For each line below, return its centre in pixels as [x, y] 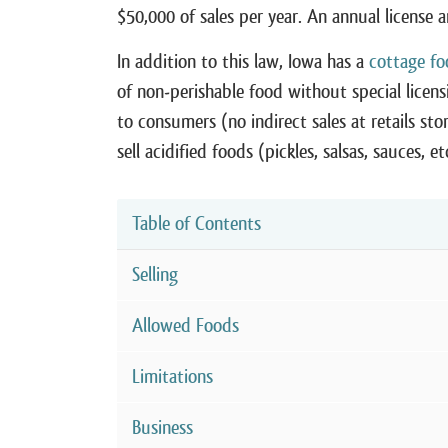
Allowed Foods [185, 325]
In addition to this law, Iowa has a [243, 61]
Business [162, 427]
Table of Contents [196, 223]
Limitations [172, 376]
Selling [155, 274]
